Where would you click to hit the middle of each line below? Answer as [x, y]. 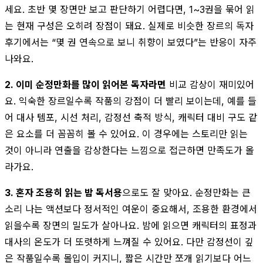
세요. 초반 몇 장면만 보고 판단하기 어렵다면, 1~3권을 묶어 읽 [130, 9]
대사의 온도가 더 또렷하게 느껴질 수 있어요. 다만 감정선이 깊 [129, 242]
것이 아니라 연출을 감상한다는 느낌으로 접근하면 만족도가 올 [129, 150]
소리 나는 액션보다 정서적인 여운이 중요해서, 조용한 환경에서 [131, 209]
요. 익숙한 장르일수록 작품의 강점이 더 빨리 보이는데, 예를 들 [131, 101]
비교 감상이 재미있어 [210, 84]
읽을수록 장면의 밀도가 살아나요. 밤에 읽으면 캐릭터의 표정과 [131, 225]
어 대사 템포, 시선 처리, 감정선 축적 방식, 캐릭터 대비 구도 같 [131, 117]
